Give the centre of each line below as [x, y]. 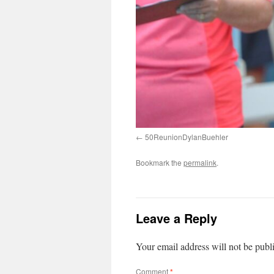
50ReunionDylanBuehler [187, 136]
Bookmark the [160, 162]
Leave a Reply [176, 218]
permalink [200, 162]
